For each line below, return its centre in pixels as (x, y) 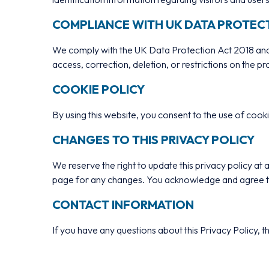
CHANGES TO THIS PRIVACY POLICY (153, 140)
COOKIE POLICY (98, 89)
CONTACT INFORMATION (123, 204)
